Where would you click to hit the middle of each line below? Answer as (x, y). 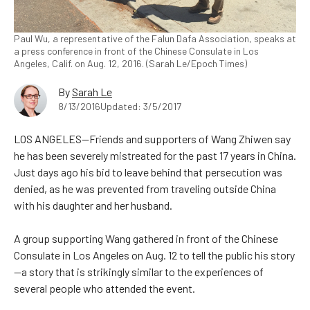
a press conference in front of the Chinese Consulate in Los (136, 51)
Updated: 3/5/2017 (141, 107)
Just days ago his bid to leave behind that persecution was (148, 172)
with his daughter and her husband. (93, 206)
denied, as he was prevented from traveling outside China (145, 189)
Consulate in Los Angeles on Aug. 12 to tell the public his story (154, 255)
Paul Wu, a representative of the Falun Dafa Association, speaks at (155, 39)
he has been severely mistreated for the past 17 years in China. (155, 156)
